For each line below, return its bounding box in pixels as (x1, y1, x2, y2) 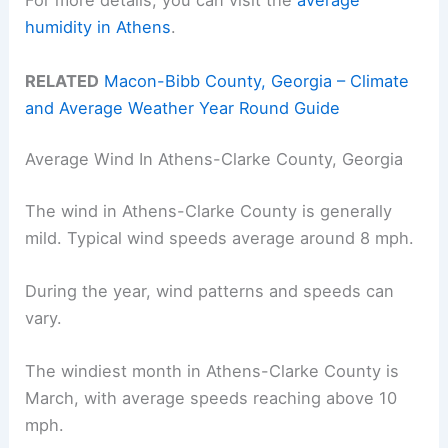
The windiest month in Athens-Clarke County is (25, 361, 400, 382)
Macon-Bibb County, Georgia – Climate (104, 70, 410, 91)
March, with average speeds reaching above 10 (25, 388, 398, 409)
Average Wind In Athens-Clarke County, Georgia (25, 149, 404, 170)
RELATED (25, 70, 100, 91)
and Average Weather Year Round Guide (25, 97, 341, 118)
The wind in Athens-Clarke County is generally (25, 200, 393, 221)
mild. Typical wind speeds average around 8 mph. (25, 227, 415, 248)
